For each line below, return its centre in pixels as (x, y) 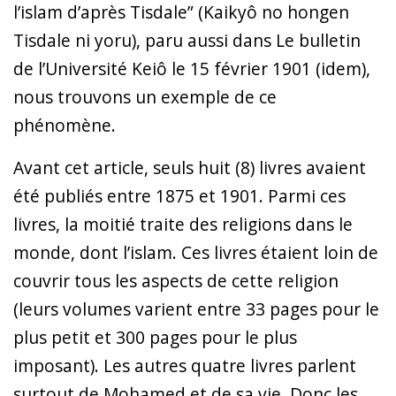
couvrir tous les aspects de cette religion (176, 280)
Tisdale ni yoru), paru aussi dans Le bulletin (187, 40)
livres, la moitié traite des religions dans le (183, 224)
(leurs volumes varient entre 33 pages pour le (196, 308)
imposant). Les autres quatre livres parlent (185, 365)
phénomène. (65, 125)
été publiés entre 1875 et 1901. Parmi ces (179, 195)
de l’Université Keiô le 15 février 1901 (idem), (192, 68)
